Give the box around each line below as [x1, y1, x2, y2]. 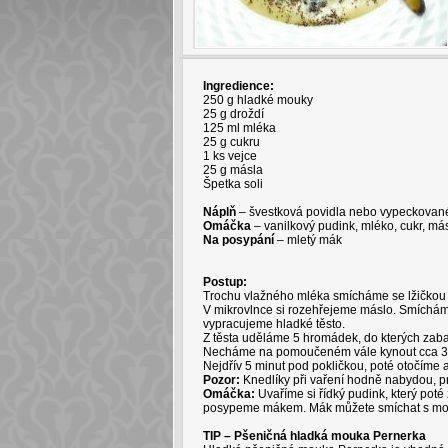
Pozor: [202, 373, 240, 387]
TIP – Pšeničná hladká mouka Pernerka [202, 429, 426, 443]
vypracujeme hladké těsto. [202, 317, 345, 331]
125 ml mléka [202, 121, 276, 135]
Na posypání [202, 233, 274, 247]
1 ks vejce [202, 149, 257, 163]
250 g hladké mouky [202, 93, 313, 107]
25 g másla [202, 163, 263, 177]
